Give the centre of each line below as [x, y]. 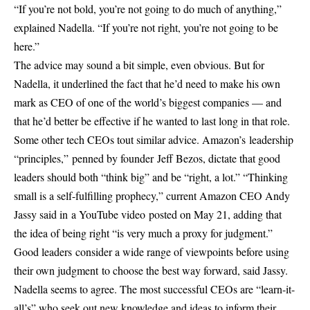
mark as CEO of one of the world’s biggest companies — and [148, 102]
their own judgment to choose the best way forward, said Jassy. [151, 270]
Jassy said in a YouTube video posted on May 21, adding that [148, 214]
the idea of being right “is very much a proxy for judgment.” [143, 232]
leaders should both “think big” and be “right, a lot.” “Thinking [151, 176]
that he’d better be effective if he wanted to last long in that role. [152, 120]
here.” [27, 46]
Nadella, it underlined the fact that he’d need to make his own [147, 83]
